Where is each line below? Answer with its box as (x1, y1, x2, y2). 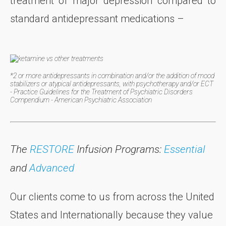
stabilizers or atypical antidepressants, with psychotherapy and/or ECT (10, 79, 213, 88)
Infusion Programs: (74, 143, 164, 155)
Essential (164, 143, 205, 155)
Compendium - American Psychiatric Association (10, 95, 152, 104)
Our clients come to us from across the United (10, 190, 214, 203)
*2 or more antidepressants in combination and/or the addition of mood (10, 71, 214, 80)
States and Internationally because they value (10, 208, 213, 221)
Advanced (29, 161, 74, 174)
